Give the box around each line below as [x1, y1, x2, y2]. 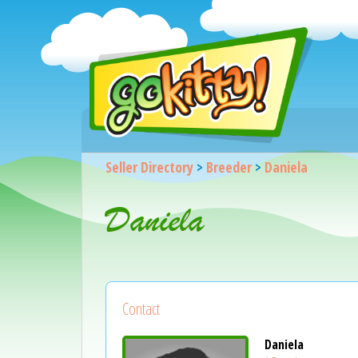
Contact [121, 298, 160, 320]
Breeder [205, 157, 252, 177]
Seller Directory [105, 157, 193, 177]
